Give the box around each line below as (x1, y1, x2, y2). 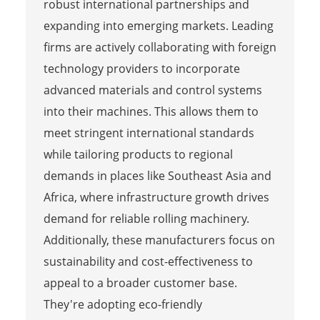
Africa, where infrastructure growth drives (43, 189, 269, 206)
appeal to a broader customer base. (43, 275, 237, 291)
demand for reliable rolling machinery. (43, 211, 249, 227)
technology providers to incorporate (43, 61, 240, 77)
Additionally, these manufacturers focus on (43, 232, 275, 249)
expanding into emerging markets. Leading (43, 18, 274, 34)
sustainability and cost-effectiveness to (43, 254, 253, 270)
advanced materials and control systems (43, 82, 262, 99)
